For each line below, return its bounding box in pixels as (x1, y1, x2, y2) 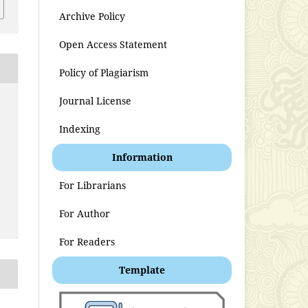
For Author (59, 206, 111, 220)
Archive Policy (59, 9, 126, 23)
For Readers (59, 234, 115, 248)
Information (111, 150, 173, 164)
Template (119, 263, 166, 276)
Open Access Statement (59, 37, 168, 51)
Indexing (59, 122, 101, 135)
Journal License (59, 93, 132, 107)
